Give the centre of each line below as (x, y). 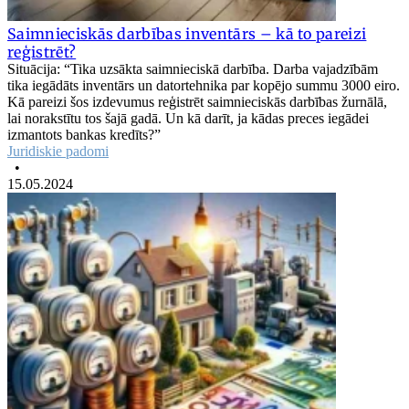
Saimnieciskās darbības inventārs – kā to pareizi (187, 33)
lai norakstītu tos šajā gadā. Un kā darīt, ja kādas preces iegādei (188, 118)
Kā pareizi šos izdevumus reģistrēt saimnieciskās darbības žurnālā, (197, 101)
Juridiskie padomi (58, 151)
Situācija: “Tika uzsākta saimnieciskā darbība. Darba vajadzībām (193, 68)
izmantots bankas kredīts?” (84, 134)
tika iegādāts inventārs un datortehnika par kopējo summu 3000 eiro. (204, 85)
